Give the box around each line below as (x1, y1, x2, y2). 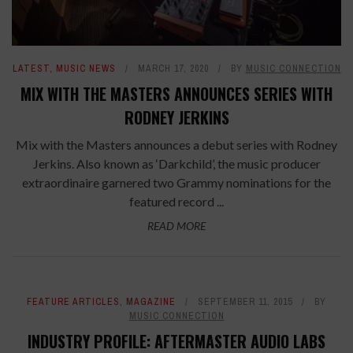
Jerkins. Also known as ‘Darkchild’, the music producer (32, 156, 321, 172)
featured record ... (129, 194, 224, 210)
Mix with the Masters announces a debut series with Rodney (16, 137, 337, 153)
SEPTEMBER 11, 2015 (198, 295, 292, 309)
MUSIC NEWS (55, 62, 116, 76)
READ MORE (147, 219, 206, 233)
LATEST (12, 62, 50, 76)
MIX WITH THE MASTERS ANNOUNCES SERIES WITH (20, 82, 333, 106)
